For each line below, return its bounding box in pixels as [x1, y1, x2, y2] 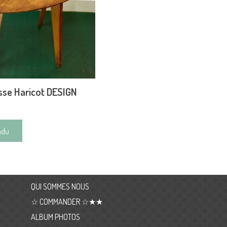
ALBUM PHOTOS [30, 211, 80, 222]
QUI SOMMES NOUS [30, 181, 89, 192]
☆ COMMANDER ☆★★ [30, 196, 103, 207]
